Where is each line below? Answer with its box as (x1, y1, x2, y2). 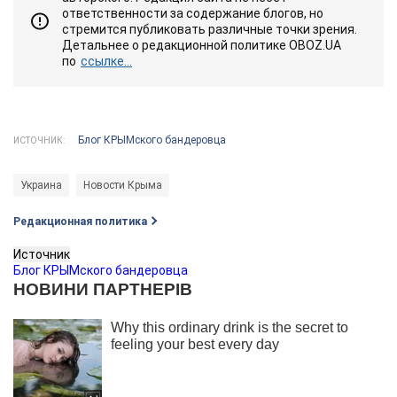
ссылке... (81, 53, 132, 68)
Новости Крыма (83, 178, 162, 191)
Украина (20, 178, 62, 191)
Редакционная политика (13, 214, 147, 228)
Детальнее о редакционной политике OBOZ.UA (62, 37, 341, 52)
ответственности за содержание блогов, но (62, 5, 323, 20)
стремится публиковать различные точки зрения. (62, 21, 357, 36)
